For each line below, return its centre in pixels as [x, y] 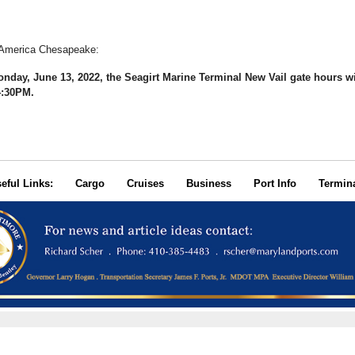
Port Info [275, 183]
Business [208, 183]
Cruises [145, 183]
